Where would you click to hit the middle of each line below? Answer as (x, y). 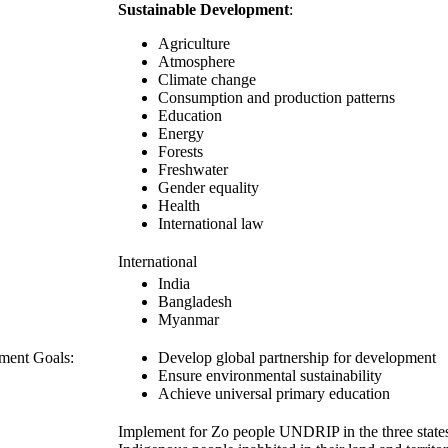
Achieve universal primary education (274, 394)
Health (179, 206)
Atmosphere (196, 62)
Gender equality (208, 188)
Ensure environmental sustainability (270, 376)
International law (211, 224)
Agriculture (194, 44)
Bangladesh (195, 302)
